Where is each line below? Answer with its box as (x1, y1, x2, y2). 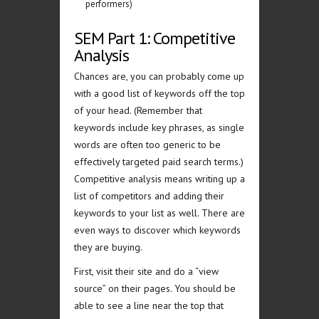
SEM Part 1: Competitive (74, 27, 235, 49)
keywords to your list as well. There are (74, 206, 245, 219)
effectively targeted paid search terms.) (74, 155, 244, 168)
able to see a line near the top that (74, 299, 224, 312)
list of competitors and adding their (74, 189, 224, 202)
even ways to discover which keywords (74, 224, 241, 236)
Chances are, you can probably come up (74, 70, 244, 83)
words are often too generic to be (74, 138, 221, 151)
